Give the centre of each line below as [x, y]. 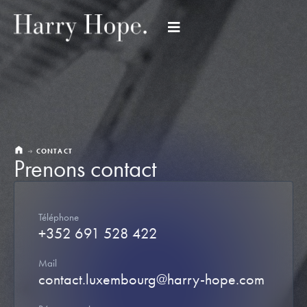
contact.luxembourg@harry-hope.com [151, 279]
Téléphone [59, 217]
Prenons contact [85, 169]
